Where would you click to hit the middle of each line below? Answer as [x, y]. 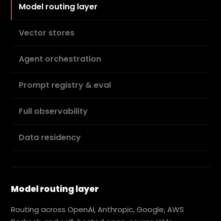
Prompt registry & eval [65, 85]
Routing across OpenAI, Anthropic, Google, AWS [98, 210]
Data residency [50, 138]
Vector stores [47, 33]
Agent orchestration [60, 59]
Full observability [54, 111]
